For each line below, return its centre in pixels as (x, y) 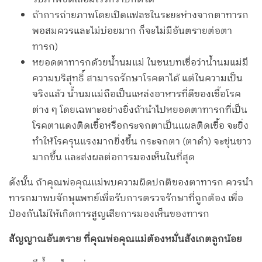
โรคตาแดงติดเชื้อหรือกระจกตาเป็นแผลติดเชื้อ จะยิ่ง (140, 126)
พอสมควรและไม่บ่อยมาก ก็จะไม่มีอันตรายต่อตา (132, 32)
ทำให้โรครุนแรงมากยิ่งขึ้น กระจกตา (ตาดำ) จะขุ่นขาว (142, 142)
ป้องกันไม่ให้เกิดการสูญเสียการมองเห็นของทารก (109, 215)
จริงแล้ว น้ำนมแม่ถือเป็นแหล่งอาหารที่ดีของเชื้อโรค (137, 95)
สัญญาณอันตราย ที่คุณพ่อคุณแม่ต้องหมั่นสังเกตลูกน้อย (125, 240)
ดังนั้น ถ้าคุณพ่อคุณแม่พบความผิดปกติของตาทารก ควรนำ (131, 183)
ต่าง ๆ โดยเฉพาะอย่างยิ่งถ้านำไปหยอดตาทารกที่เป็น (140, 111)
